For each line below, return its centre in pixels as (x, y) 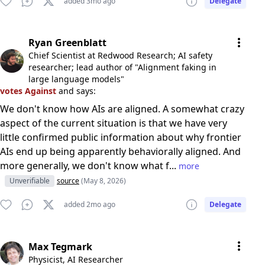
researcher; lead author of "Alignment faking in (122, 67)
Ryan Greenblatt (67, 43)
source (68, 181)
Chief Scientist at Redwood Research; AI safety (120, 55)
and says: (77, 91)
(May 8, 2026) (104, 181)
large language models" (76, 79)
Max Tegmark (60, 247)
